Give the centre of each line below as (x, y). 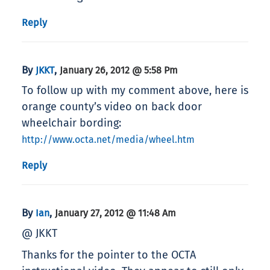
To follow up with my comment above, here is (135, 91)
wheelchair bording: (71, 123)
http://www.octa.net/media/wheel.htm (108, 140)
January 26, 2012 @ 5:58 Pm (119, 71)
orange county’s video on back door (112, 107)
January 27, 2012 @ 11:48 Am (115, 213)
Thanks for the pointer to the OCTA (109, 255)
